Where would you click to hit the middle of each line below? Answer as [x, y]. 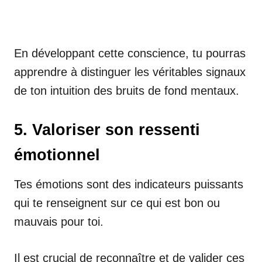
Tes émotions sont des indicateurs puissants [129, 184]
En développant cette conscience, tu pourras [130, 53]
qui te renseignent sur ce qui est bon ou [117, 203]
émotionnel [57, 155]
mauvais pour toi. [59, 221]
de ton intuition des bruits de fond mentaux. [127, 90]
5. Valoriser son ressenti [107, 130]
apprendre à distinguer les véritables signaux [130, 72]
